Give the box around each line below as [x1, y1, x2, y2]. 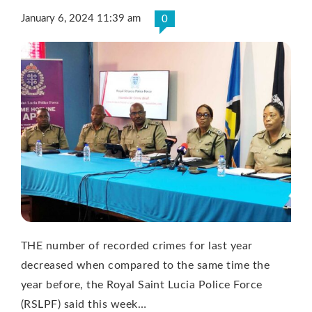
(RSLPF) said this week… [21, 298, 147, 310]
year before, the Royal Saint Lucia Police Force [21, 279, 263, 290]
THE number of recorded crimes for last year [21, 240, 253, 251]
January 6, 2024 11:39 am [21, 13, 141, 24]
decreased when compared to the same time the [21, 259, 270, 271]
